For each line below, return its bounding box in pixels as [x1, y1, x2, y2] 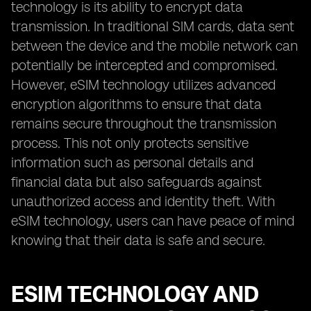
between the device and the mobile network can [11, 37, 298, 54]
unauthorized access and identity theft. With [11, 193, 275, 210]
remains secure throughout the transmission [11, 115, 276, 132]
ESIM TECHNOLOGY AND [11, 281, 259, 308]
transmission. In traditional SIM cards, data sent [11, 18, 294, 35]
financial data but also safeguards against [11, 174, 262, 190]
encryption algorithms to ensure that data [11, 96, 262, 112]
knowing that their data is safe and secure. [11, 232, 265, 249]
